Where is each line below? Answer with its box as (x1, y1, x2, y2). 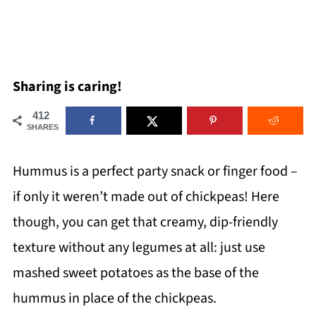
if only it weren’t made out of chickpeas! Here (12, 187, 279, 207)
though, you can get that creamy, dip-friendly (12, 212, 278, 232)
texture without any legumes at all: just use (12, 238, 265, 257)
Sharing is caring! (12, 77, 122, 97)
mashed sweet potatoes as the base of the (12, 263, 259, 283)
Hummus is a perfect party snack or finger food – (12, 162, 298, 181)
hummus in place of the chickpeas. (12, 288, 217, 308)
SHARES (26, 123, 59, 131)
